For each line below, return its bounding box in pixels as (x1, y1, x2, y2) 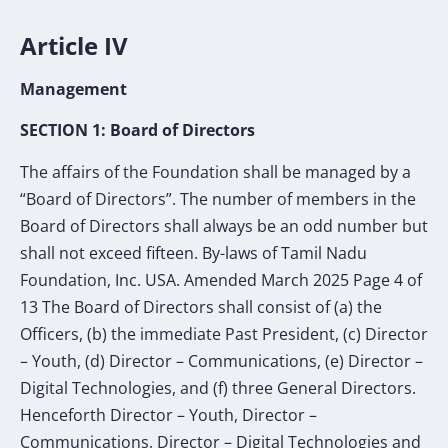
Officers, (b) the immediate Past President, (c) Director (20, 322, 428, 345)
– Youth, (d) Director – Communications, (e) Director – (20, 349, 423, 372)
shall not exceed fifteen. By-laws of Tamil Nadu (20, 241, 367, 264)
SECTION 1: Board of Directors (20, 119, 259, 142)
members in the (296, 187, 416, 210)
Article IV (20, 29, 140, 62)
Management (20, 78, 131, 100)
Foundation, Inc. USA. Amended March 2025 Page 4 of (20, 268, 422, 291)
